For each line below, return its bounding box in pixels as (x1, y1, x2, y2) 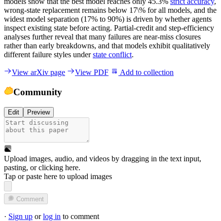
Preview (27, 108, 50, 116)
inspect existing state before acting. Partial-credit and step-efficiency (4, 23, 214, 32)
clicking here (38, 163, 78, 172)
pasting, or (4, 163, 38, 172)
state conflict (93, 50, 132, 59)
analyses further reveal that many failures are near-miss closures (4, 32, 201, 41)
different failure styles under (4, 50, 93, 59)
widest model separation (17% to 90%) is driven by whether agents (4, 14, 212, 23)
